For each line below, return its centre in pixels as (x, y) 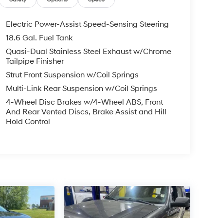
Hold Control (28, 122)
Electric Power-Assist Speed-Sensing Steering (87, 25)
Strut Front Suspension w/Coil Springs (72, 75)
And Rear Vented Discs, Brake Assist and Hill (86, 112)
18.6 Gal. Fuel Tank (39, 38)
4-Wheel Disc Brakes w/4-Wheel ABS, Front (84, 102)
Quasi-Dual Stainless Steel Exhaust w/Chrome (88, 52)
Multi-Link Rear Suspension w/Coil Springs (81, 89)
